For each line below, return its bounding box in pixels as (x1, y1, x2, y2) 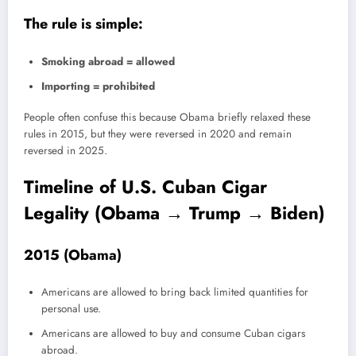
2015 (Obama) (24, 244, 122, 265)
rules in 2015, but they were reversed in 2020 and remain (24, 126, 292, 141)
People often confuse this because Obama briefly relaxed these (24, 109, 311, 125)
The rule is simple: (24, 14, 143, 35)
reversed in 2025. (24, 142, 107, 158)
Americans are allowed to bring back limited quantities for (41, 284, 308, 300)
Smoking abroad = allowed (41, 53, 175, 69)
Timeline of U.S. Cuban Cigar (24, 174, 267, 200)
